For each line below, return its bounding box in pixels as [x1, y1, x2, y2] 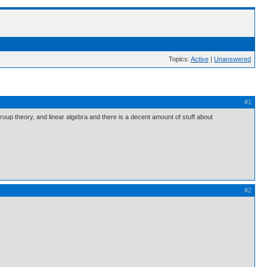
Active [191, 55, 209, 63]
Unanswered [214, 55, 251, 63]
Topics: [169, 55, 191, 63]
